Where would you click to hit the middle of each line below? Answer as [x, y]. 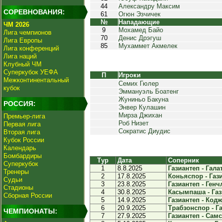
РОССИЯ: [20, 104]
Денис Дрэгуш [140, 38]
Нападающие [139, 22]
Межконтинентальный [36, 80]
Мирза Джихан [140, 115]
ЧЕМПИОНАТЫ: [30, 211]
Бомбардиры [23, 156]
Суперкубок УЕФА [31, 72]
